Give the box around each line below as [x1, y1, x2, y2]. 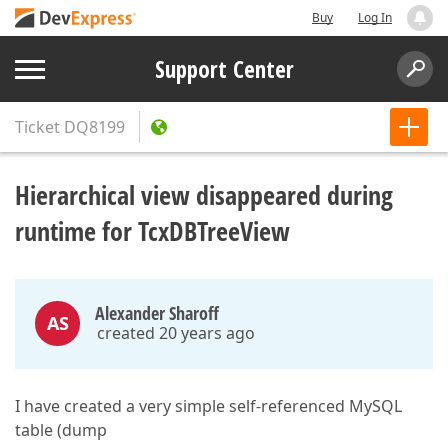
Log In [358, 9, 392, 26]
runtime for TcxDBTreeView [15, 213, 290, 249]
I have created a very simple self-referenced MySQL [15, 395, 402, 417]
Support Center [154, 53, 294, 85]
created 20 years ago [97, 322, 255, 344]
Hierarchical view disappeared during [15, 177, 393, 213]
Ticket [15, 116, 60, 138]
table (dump [15, 419, 107, 441]
